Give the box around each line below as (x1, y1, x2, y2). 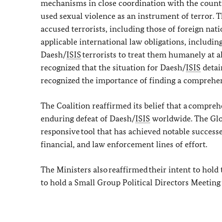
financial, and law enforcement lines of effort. (41, 139, 210, 149)
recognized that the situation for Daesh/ (41, 62, 186, 72)
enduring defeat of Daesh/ (41, 113, 135, 123)
